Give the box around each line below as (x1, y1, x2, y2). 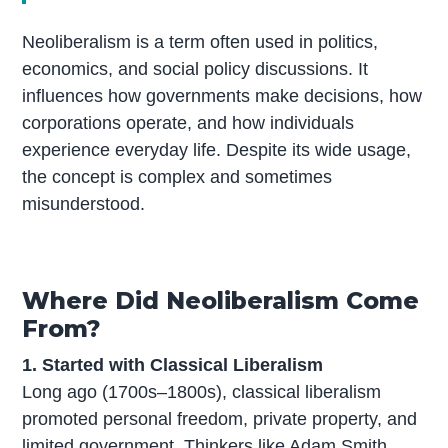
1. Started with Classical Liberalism (22, 355, 324, 376)
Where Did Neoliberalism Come (22, 286, 420, 316)
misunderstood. (22, 194, 146, 215)
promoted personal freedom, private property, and (22, 409, 418, 430)
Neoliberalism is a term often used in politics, (22, 32, 379, 53)
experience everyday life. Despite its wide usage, (22, 140, 412, 161)
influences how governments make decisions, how (22, 86, 423, 107)
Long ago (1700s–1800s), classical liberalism (22, 382, 382, 403)
